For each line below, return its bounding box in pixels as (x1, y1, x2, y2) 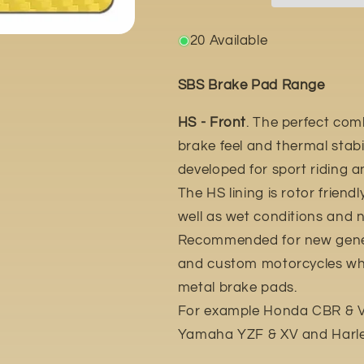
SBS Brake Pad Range (177, 77, 325, 93)
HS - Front (177, 115, 247, 130)
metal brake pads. (177, 279, 297, 295)
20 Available (189, 32, 268, 48)
